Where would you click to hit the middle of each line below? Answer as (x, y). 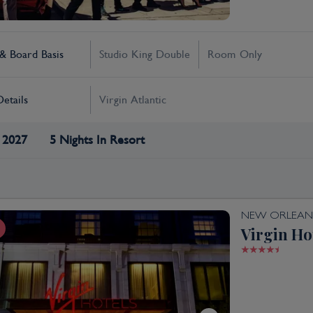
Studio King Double (145, 54)
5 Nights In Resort (97, 140)
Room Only (235, 54)
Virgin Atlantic (133, 100)
